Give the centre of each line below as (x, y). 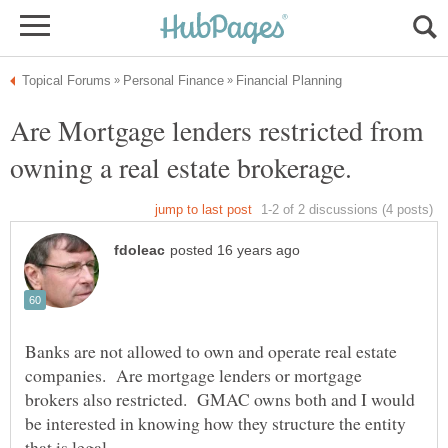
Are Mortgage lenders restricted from (217, 130)
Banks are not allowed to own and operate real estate (211, 351)
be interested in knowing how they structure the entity (215, 423)
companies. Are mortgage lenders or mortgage (193, 375)
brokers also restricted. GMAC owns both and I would (220, 399)
